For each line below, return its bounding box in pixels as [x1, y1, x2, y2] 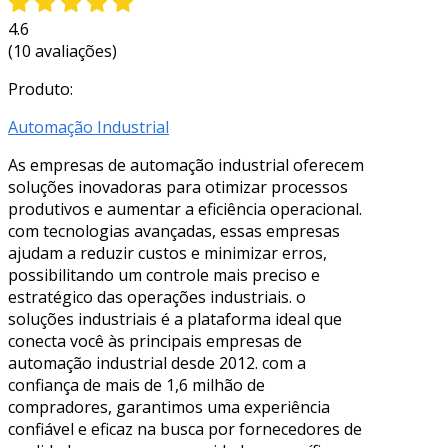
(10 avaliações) [8, 39, 117, 62]
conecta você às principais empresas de [8, 329, 302, 352]
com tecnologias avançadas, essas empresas [8, 219, 340, 242]
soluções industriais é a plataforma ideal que [8, 307, 342, 330]
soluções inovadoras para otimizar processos [8, 175, 348, 198]
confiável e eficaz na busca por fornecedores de [8, 417, 362, 440]
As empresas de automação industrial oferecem [8, 153, 364, 176]
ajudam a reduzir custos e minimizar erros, [8, 241, 327, 264]
